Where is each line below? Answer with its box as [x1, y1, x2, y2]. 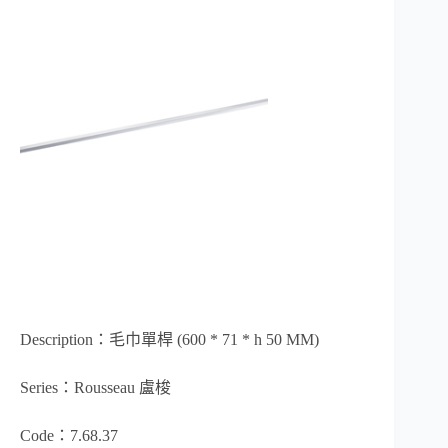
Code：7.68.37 [20, 427, 118, 445]
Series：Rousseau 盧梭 [20, 379, 171, 397]
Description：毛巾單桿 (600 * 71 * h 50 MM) [20, 331, 319, 349]
